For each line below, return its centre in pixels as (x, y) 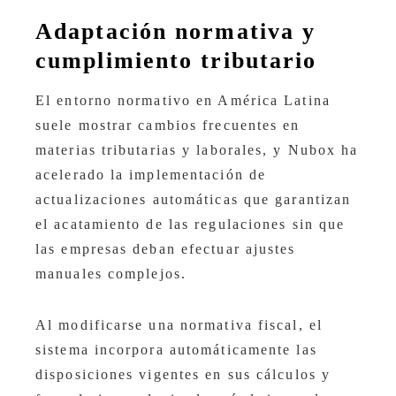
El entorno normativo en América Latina (183, 101)
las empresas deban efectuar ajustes (166, 249)
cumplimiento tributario (176, 61)
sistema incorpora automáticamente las (176, 350)
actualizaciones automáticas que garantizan (194, 200)
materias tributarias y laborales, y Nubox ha (197, 150)
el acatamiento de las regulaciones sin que (190, 225)
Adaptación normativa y (176, 32)
